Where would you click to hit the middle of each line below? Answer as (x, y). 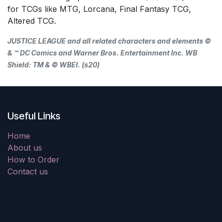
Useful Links (34, 116)
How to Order (33, 160)
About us (25, 148)
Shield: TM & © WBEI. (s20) (54, 64)
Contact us (28, 171)
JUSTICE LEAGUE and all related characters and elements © (109, 41)
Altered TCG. (32, 21)
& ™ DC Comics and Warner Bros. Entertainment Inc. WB (102, 53)
